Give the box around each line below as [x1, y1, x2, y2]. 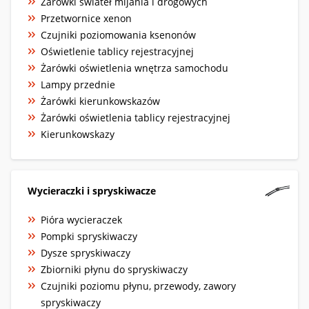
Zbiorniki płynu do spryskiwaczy [41, 262, 188, 276]
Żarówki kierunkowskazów [41, 94, 160, 108]
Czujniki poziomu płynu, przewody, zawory [41, 279, 236, 292]
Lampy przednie [41, 77, 115, 91]
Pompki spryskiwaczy [41, 229, 137, 243]
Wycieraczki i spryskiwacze [28, 183, 156, 197]
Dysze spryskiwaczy [41, 246, 130, 259]
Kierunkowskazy [41, 127, 114, 141]
